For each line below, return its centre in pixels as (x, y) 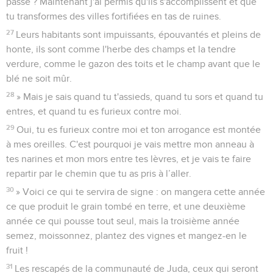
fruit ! (17, 250)
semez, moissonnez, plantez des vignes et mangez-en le (126, 236)
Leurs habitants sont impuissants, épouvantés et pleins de (139, 34)
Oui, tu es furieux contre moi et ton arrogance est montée (139, 129)
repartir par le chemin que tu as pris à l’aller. (99, 173)
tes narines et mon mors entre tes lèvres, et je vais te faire (129, 159)
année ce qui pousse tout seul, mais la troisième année (123, 221)
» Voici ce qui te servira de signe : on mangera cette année (141, 192)
